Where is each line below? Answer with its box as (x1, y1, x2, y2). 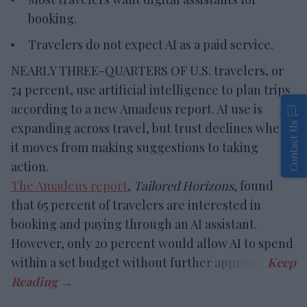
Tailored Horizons (134, 177, 234, 194)
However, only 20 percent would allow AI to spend (11, 234, 293, 251)
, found (234, 177, 273, 194)
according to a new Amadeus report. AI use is (11, 100, 262, 117)
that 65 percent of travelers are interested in (11, 196, 261, 213)
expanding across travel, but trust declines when (11, 119, 287, 136)
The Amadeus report (11, 177, 127, 194)
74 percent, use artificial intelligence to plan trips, (11, 81, 294, 98)
